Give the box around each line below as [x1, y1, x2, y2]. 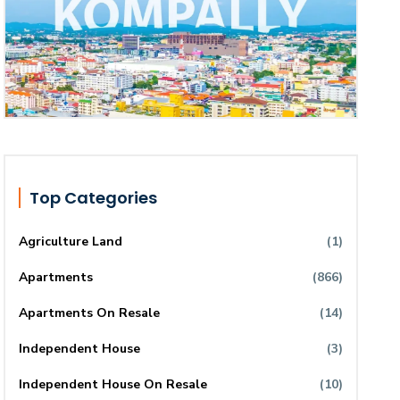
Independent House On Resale [19, 376, 208, 394]
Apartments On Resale [19, 304, 161, 322]
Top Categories [29, 187, 158, 210]
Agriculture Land [19, 233, 123, 251]
